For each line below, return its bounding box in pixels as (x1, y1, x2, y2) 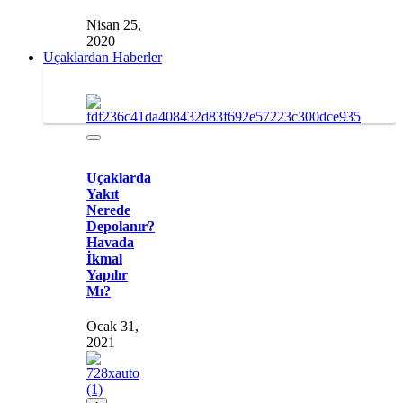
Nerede (86, 201, 130, 218)
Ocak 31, (86, 318, 139, 334)
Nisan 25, (86, 17, 141, 33)
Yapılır (86, 266, 128, 282)
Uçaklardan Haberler (43, 49, 162, 66)
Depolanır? (86, 218, 155, 234)
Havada (86, 234, 134, 250)
